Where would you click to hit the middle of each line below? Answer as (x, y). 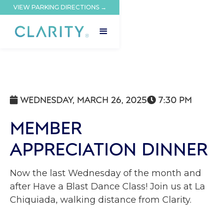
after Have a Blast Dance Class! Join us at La (108, 186)
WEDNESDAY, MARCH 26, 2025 (84, 99)
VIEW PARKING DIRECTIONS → (60, 7)
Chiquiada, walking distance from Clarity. (101, 200)
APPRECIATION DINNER (109, 148)
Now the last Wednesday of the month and (106, 173)
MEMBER (46, 127)
